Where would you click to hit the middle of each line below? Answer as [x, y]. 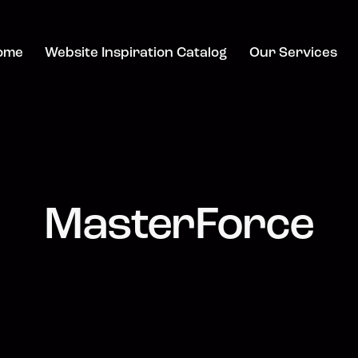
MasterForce [179, 227]
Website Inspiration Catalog [136, 54]
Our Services [293, 54]
